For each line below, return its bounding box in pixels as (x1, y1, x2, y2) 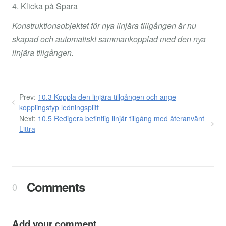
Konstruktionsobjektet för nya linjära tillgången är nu (12, 19, 196, 31)
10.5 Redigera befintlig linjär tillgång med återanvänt (38, 112, 204, 123)
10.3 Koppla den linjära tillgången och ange (38, 91, 176, 102)
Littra (19, 123, 35, 134)
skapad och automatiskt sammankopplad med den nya (12, 33, 206, 45)
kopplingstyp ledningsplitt (19, 102, 99, 112)
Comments (23, 178, 85, 195)
